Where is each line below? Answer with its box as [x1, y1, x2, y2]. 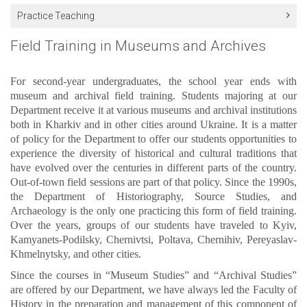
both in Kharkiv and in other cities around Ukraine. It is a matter [10, 118, 297, 130]
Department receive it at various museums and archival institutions [10, 103, 297, 116]
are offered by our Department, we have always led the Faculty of [10, 283, 297, 295]
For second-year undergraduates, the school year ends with [10, 75, 297, 87]
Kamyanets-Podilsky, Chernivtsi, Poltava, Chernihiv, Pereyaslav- [10, 233, 297, 245]
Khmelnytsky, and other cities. [10, 247, 141, 260]
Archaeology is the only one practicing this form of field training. [10, 204, 297, 217]
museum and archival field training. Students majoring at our [10, 89, 297, 101]
